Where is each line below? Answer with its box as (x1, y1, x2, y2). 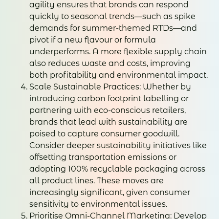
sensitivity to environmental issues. (29, 199, 167, 209)
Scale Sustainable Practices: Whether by (29, 82, 191, 92)
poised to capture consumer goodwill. (29, 129, 179, 139)
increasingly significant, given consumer (29, 188, 190, 197)
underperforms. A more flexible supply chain (29, 47, 207, 57)
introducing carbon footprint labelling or (29, 94, 189, 104)
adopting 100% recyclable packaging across (29, 164, 205, 174)
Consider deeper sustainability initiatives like (29, 141, 207, 151)
